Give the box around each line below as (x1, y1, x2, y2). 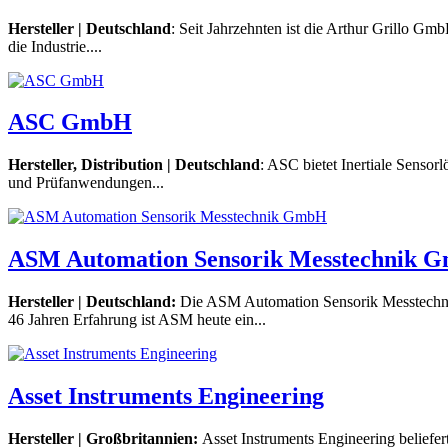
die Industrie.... (8, 37, 102, 55)
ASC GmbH (8, 109, 132, 136)
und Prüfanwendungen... (8, 174, 164, 192)
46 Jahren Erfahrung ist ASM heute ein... (8, 311, 266, 329)
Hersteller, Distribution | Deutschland (8, 156, 260, 174)
